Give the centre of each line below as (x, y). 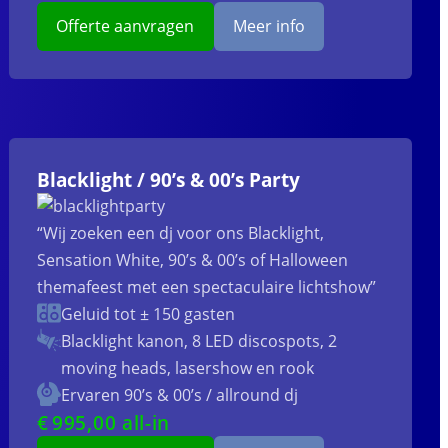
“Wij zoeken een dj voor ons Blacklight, (181, 233)
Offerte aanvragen (125, 26)
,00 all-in (129, 423)
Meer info (268, 26)
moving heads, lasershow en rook (188, 368)
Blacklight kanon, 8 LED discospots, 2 (199, 341)
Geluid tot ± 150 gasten (148, 314)
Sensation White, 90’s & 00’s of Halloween (193, 260)
